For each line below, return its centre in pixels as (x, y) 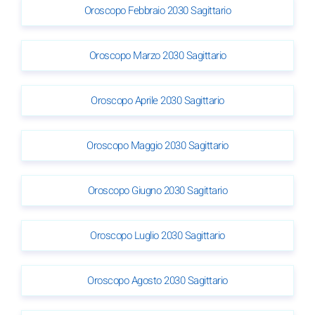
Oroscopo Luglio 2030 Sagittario (157, 236)
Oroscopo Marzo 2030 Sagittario (157, 56)
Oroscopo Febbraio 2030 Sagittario (157, 11)
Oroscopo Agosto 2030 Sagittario (157, 281)
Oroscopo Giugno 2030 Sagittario (157, 191)
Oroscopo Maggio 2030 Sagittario (157, 146)
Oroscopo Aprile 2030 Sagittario (157, 101)
